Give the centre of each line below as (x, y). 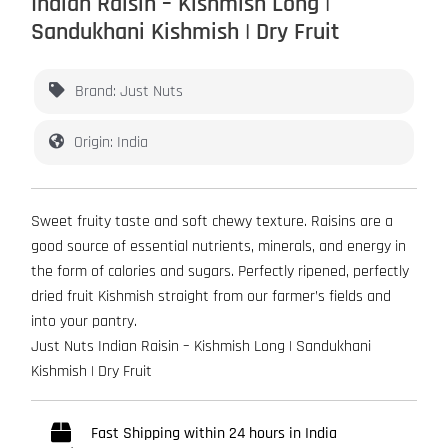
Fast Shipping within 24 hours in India (214, 433)
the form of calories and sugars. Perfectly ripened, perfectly (220, 271)
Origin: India (111, 142)
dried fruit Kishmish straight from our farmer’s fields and (211, 296)
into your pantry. (84, 321)
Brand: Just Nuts (129, 91)
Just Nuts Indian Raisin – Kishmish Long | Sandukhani (201, 346)
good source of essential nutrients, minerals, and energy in (219, 246)
